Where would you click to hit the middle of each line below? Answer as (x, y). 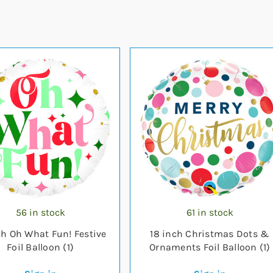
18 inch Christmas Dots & (210, 234)
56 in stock (40, 212)
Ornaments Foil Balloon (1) (210, 247)
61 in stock (210, 212)
